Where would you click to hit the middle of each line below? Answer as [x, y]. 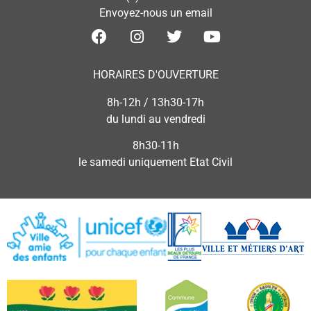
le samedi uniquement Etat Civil [155, 162]
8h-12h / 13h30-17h [155, 102]
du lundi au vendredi [155, 119]
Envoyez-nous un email [155, 13]
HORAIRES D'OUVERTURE [155, 75]
